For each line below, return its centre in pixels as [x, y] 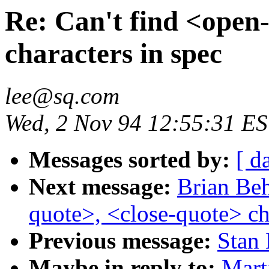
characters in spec [113, 53]
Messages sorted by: [129, 160]
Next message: [100, 187]
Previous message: [120, 241]
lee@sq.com [62, 96]
